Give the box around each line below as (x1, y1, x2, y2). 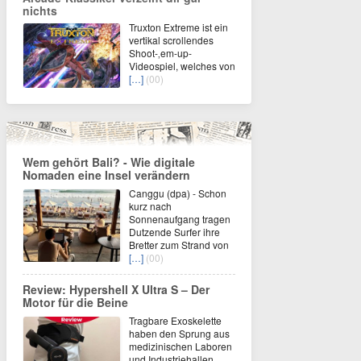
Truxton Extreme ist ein (129, 19, 228, 34)
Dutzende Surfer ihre (129, 224, 220, 239)
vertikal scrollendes (129, 32, 214, 47)
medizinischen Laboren (129, 338, 232, 353)
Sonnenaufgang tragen (129, 211, 230, 226)
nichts (23, 2, 57, 19)
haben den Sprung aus (129, 326, 230, 340)
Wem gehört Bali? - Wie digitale (23, 153, 195, 170)
